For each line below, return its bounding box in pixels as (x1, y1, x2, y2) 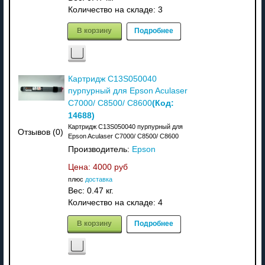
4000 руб (92, 162, 128, 172)
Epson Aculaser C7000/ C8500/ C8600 (67, 132, 179, 140)
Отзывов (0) (18, 128, 64, 137)
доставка (85, 175, 112, 183)
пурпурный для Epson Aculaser (67, 86, 188, 95)
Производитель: (67, 144, 132, 154)
